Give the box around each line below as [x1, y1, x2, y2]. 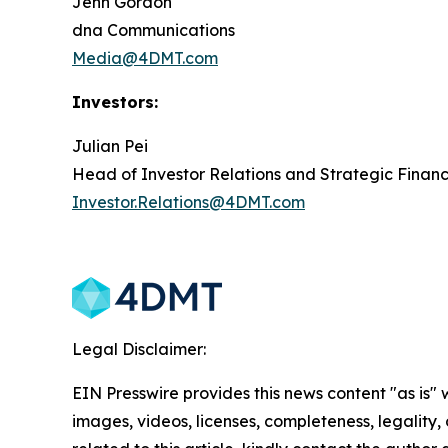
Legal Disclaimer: [72, 339, 206, 359]
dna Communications [72, 20, 235, 40]
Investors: [72, 92, 158, 112]
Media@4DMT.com [72, 48, 218, 68]
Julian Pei [72, 136, 148, 156]
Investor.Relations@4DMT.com [72, 192, 305, 212]
